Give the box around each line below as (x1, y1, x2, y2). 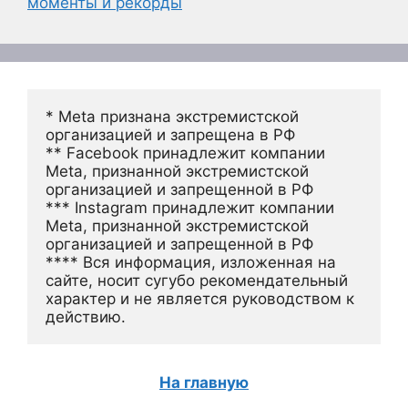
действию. (46, 308, 126, 326)
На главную (159, 373, 249, 392)
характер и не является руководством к (46, 290, 354, 308)
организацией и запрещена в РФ (46, 126, 295, 144)
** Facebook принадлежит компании (46, 144, 325, 162)
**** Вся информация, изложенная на (46, 253, 336, 271)
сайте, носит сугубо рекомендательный (46, 271, 348, 290)
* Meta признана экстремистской (46, 107, 299, 126)
